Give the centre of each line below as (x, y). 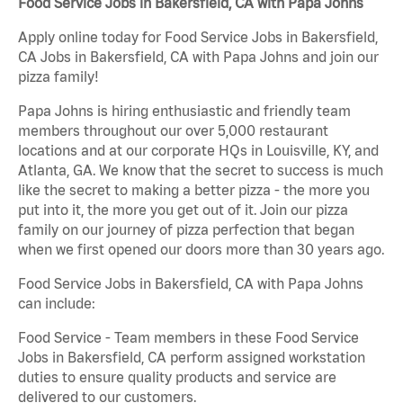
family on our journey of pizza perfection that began (186, 230)
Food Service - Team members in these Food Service (188, 338)
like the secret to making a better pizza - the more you (194, 190)
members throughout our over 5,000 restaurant (173, 131)
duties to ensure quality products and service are (177, 377)
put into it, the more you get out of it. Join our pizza (183, 210)
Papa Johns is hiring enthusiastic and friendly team (184, 111)
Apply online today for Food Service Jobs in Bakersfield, (198, 37)
